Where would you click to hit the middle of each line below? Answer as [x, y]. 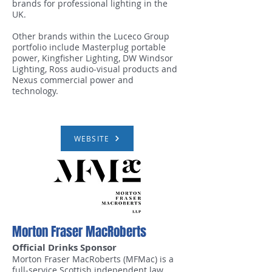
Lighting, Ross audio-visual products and [95, 69]
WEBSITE [92, 138]
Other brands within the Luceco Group [91, 36]
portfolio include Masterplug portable [89, 47]
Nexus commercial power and [73, 80]
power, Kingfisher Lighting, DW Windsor [93, 58]
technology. [36, 91]
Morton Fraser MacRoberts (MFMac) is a [93, 259]
